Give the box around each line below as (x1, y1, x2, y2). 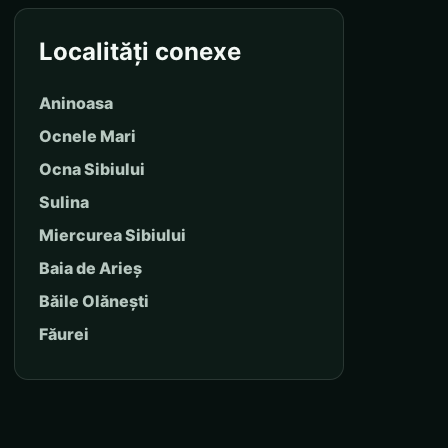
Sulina (39, 191, 89, 212)
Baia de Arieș (39, 257, 142, 278)
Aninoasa (39, 92, 113, 113)
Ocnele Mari (39, 125, 136, 146)
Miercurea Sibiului (39, 224, 186, 245)
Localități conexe (39, 36, 241, 66)
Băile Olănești (39, 290, 149, 311)
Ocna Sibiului (39, 158, 145, 179)
